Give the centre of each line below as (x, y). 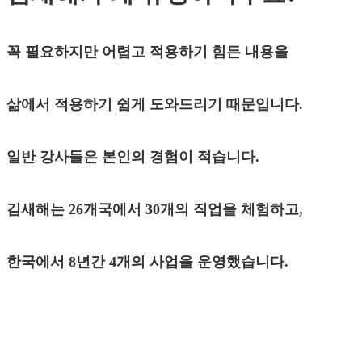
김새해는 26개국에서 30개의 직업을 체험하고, (155, 209)
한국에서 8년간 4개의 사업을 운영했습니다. (147, 261)
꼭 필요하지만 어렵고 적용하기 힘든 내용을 (147, 51)
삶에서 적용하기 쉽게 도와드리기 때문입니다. (155, 104)
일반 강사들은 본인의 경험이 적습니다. (133, 156)
